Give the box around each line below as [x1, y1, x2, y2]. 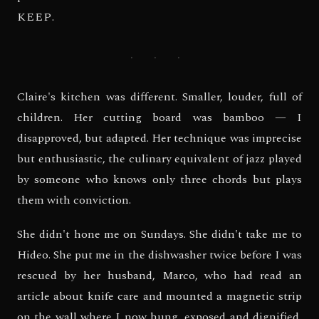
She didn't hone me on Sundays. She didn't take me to [17, 226, 302, 244]
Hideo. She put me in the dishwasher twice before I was [17, 246, 302, 264]
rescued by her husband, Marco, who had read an [17, 267, 302, 285]
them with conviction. [17, 192, 131, 209]
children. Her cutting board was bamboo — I [17, 109, 302, 127]
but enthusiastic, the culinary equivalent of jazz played [17, 150, 302, 168]
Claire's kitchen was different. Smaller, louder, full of [17, 88, 302, 106]
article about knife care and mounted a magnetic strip [17, 288, 302, 305]
